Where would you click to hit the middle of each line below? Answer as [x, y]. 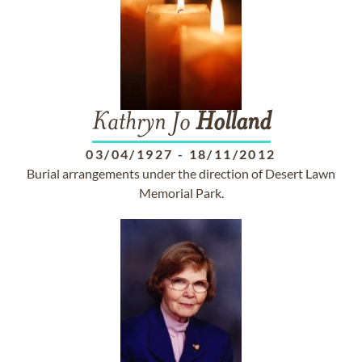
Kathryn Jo [143, 124]
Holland [233, 124]
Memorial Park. [181, 193]
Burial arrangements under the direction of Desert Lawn [181, 173]
